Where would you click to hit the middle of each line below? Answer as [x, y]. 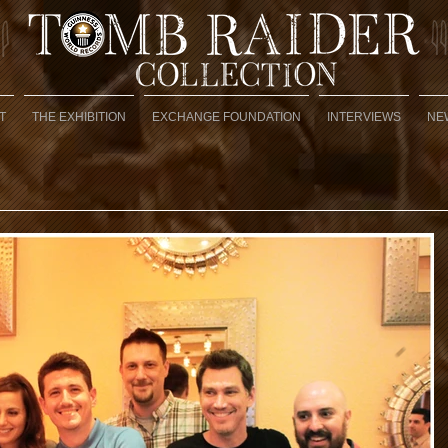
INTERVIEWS [364, 117]
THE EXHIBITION [79, 117]
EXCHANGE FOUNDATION [226, 117]
